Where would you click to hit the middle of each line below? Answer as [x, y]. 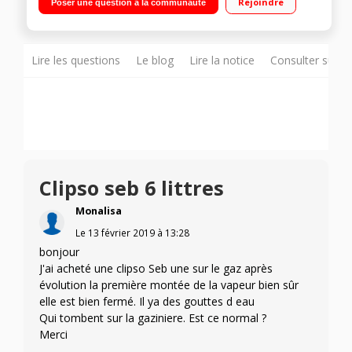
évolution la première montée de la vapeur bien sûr [169, 285]
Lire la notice [222, 60]
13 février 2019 [121, 233]
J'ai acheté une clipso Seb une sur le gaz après [156, 269]
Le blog [155, 60]
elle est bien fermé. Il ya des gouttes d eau [147, 302]
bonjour [59, 252]
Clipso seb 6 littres [132, 188]
